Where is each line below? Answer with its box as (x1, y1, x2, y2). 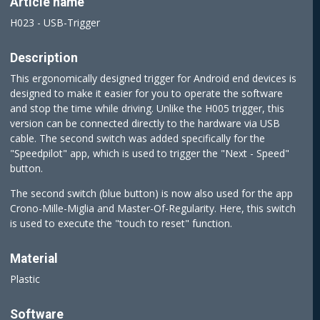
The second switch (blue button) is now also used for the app (10, 186, 293, 201)
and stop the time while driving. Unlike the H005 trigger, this (10, 101, 284, 116)
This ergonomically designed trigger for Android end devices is (10, 71, 296, 86)
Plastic (10, 272, 40, 286)
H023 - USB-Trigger (10, 16, 100, 30)
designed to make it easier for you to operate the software (10, 86, 283, 101)
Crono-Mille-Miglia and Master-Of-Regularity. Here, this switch (10, 201, 296, 216)
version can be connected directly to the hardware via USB (10, 116, 280, 131)
